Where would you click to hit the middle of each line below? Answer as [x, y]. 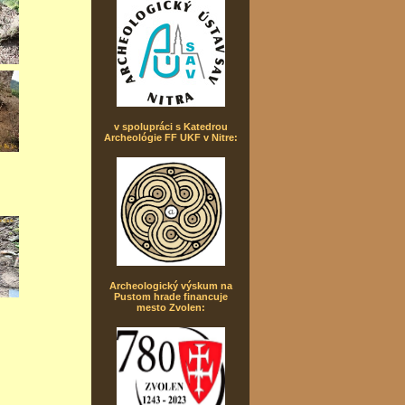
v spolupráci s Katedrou [170, 127]
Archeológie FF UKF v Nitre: [170, 137]
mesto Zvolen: [170, 307]
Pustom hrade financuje [170, 297]
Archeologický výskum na [170, 286]
